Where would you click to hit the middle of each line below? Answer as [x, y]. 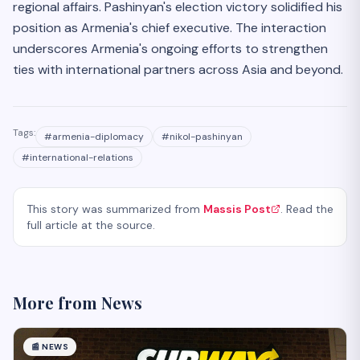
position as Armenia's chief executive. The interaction [170, 28]
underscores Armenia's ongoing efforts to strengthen [170, 49]
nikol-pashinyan [206, 137]
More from [57, 303]
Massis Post [237, 209]
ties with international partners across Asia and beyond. [178, 70]
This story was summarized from [113, 209]
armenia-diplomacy [98, 137]
